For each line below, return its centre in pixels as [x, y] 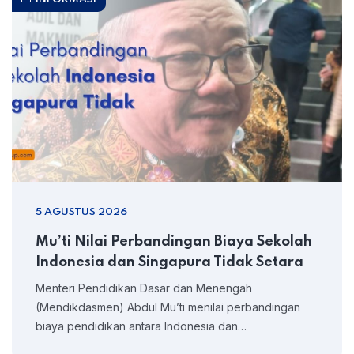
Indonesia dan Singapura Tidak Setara [169, 262]
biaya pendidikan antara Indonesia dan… [141, 326]
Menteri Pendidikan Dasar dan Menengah [144, 288]
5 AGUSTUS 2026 [81, 212]
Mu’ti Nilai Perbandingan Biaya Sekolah [174, 242]
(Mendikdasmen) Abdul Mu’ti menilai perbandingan [168, 307]
